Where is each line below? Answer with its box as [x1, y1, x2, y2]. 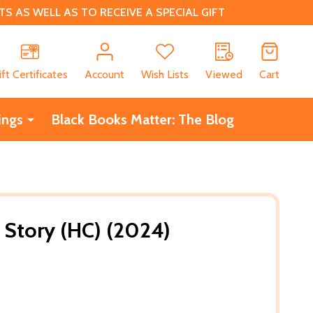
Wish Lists [141, 67, 189, 81]
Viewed [205, 67, 242, 81]
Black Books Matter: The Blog [50, 110, 234, 128]
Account [85, 67, 124, 81]
